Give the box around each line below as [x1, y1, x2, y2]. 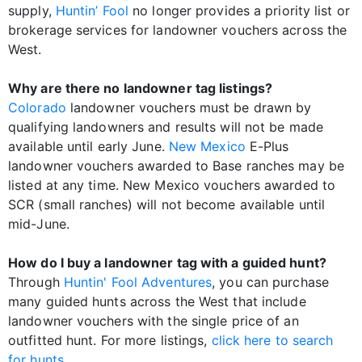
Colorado [8, 99, 66, 116]
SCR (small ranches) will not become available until [8, 196, 326, 213]
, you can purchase [212, 274, 329, 291]
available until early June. [8, 138, 169, 155]
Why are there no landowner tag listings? [8, 80, 272, 97]
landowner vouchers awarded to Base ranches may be [8, 158, 344, 175]
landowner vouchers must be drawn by [65, 99, 312, 116]
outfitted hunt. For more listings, [8, 332, 212, 349]
